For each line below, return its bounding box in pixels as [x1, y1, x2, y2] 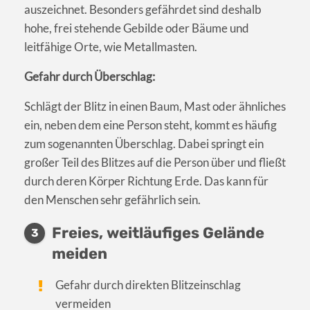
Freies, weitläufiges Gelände [52, 224, 264, 243]
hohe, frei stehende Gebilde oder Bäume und [24, 21, 249, 36]
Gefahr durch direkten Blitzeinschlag [55, 277, 241, 293]
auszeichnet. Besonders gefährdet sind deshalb [24, 2, 262, 17]
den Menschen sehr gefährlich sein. [24, 192, 201, 208]
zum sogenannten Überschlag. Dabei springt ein [24, 136, 264, 152]
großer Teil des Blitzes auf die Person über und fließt [24, 155, 286, 170]
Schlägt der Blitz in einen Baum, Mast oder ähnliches [24, 99, 286, 114]
